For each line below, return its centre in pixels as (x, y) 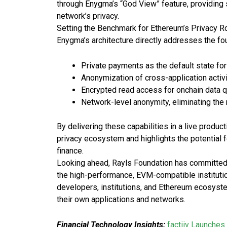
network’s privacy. (89, 16)
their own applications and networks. (122, 199)
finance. (71, 150)
